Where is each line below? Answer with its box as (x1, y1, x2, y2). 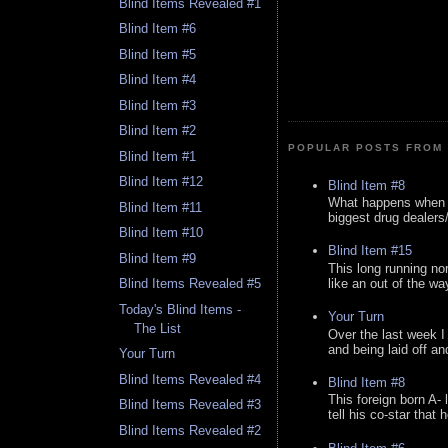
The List (134, 320, 182, 336)
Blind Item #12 (119, 174, 204, 190)
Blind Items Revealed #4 (119, 371, 262, 387)
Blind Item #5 (119, 46, 197, 62)
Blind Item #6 (119, 21, 197, 37)
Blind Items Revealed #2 (119, 422, 262, 438)
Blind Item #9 (119, 250, 197, 266)
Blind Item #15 (328, 243, 412, 259)
